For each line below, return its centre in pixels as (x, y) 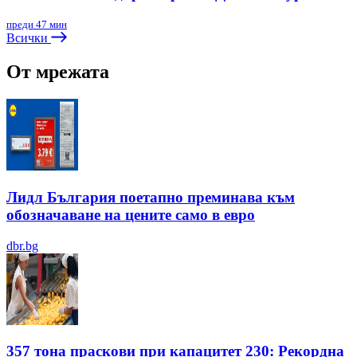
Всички (29, 38)
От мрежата (58, 72)
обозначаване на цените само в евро (131, 214)
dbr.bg (22, 245)
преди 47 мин (37, 25)
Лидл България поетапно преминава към (151, 197)
